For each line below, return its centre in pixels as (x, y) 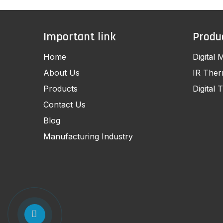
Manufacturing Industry (88, 137)
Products (60, 89)
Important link (79, 37)
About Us (61, 73)
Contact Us (64, 105)
